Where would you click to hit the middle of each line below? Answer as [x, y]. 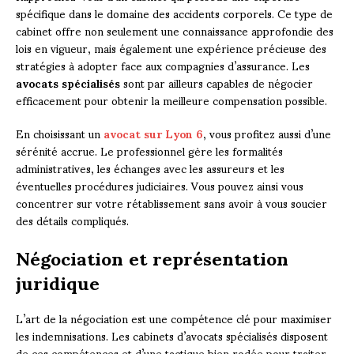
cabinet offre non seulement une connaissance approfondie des [175, 30]
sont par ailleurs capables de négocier [217, 82]
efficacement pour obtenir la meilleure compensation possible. [171, 100]
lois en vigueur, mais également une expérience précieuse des [171, 47]
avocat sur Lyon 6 [153, 133]
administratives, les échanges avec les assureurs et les [150, 168]
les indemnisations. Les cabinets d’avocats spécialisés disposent [172, 335]
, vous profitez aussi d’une [267, 133]
